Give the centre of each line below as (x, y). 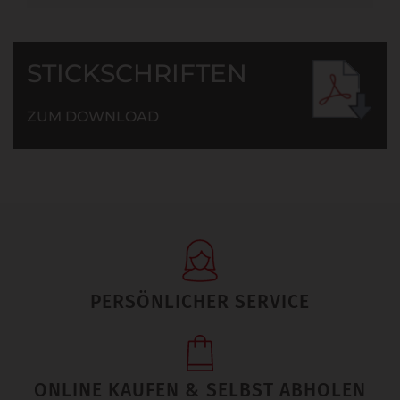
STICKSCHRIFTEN (137, 73)
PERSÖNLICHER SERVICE (200, 301)
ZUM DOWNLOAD (93, 116)
